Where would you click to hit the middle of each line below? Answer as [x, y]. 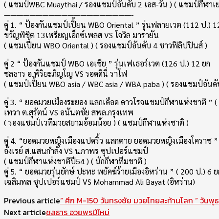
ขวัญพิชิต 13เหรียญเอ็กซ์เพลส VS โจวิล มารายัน [81, 35]
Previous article [32, 200]
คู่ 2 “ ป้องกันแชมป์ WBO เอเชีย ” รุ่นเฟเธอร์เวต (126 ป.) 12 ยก [107, 63]
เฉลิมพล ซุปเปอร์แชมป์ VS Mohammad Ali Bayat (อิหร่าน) [99, 182]
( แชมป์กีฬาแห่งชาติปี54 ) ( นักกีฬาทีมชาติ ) [75, 161]
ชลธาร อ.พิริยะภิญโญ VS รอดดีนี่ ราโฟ [66, 74]
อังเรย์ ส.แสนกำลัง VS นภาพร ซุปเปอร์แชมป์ [76, 151]
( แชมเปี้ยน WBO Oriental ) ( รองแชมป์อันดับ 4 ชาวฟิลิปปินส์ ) [106, 45]
